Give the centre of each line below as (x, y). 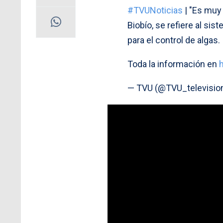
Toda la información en (173, 64)
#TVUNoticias (155, 10)
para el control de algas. (174, 40)
